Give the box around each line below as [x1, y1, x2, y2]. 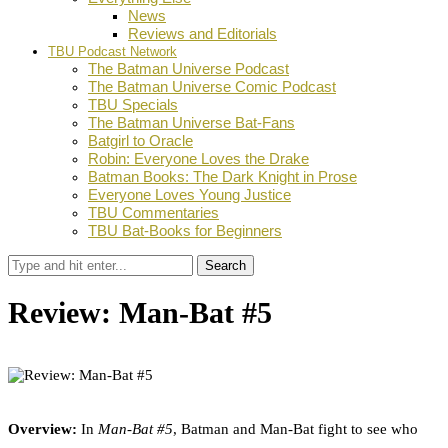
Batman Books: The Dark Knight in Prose [88, 168, 357, 185]
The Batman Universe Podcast [88, 60, 289, 77]
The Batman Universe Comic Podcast [88, 78, 336, 95]
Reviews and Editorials [128, 25, 277, 42]
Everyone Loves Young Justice [88, 186, 291, 203]
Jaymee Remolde [28, 350, 135, 367]
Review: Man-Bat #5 [8, 296, 272, 330]
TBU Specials [88, 96, 178, 113]
